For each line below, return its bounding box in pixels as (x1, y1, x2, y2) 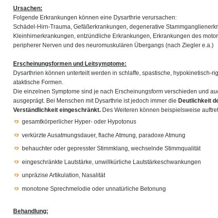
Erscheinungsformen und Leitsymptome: (13, 60, 127, 67)
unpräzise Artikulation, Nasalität (22, 172, 105, 179)
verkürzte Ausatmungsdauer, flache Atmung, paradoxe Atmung (22, 131, 185, 139)
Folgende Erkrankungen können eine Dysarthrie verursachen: (13, 14, 177, 21)
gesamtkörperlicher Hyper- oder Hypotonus (22, 118, 136, 125)
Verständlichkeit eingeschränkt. (13, 106, 101, 113)
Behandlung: (13, 208, 48, 215)
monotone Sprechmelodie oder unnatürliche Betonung (22, 185, 166, 192)
